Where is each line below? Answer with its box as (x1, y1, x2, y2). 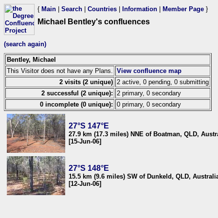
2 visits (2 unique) (59, 78, 113, 86)
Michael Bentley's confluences (37, 18, 150, 26)
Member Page (163, 5, 204, 13)
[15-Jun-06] (69, 137, 101, 145)
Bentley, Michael (7, 55, 56, 63)
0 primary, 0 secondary (117, 100, 181, 108)
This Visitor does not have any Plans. (7, 67, 113, 74)
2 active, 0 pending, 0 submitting (117, 78, 209, 86)
